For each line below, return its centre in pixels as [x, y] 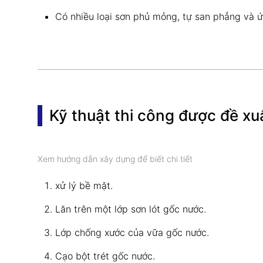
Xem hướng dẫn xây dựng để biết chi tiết [115, 159]
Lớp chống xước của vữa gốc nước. [132, 232]
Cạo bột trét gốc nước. [105, 256]
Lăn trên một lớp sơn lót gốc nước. [131, 209]
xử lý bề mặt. [84, 185]
